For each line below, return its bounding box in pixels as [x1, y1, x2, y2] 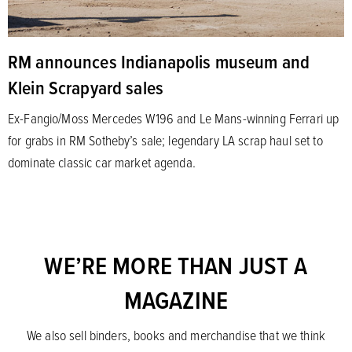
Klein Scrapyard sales [8, 74, 163, 101]
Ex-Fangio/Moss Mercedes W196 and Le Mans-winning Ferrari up [8, 108, 339, 128]
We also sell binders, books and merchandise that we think [27, 325, 325, 345]
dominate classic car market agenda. [8, 152, 196, 172]
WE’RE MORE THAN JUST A [44, 247, 308, 284]
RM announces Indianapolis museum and [8, 48, 310, 75]
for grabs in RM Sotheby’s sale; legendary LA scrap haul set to [8, 130, 323, 150]
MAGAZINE [123, 282, 229, 318]
